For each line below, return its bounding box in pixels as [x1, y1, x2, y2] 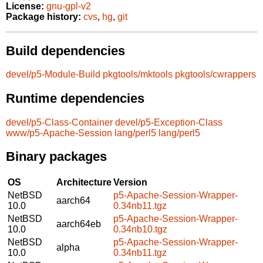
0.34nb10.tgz [113, 224, 167, 234]
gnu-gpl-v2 [46, 1, 91, 12]
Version [113, 177, 147, 187]
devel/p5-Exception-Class [115, 117, 222, 127]
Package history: [6, 12, 81, 22]
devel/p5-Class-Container [6, 117, 113, 127]
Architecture [56, 177, 112, 187]
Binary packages [6, 149, 107, 164]
